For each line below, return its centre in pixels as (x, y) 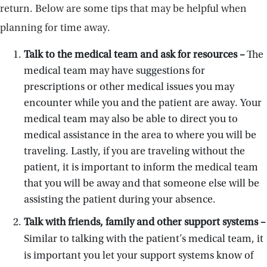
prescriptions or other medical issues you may (129, 88)
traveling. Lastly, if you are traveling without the (134, 152)
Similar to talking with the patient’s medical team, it (144, 240)
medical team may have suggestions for (114, 72)
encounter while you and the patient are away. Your (143, 104)
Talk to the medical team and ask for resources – (135, 55)
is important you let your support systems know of (139, 256)
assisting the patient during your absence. (120, 200)
